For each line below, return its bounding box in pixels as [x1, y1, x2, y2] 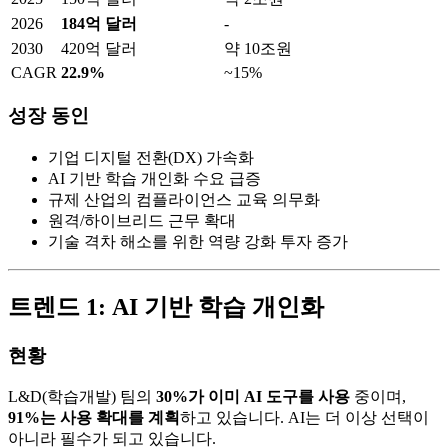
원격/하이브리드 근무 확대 [48, 211, 236, 229]
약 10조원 [224, 39, 292, 57]
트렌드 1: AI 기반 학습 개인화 [8, 293, 324, 320]
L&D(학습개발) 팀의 [8, 388, 156, 406]
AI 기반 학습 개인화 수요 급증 [48, 169, 261, 187]
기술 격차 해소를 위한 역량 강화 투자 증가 [48, 232, 348, 250]
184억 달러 [61, 14, 137, 32]
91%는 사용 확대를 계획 [8, 409, 180, 427]
